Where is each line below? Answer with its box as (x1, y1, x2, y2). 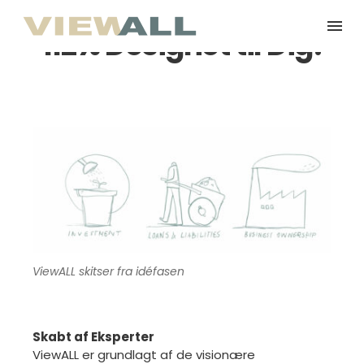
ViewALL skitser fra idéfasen (32, 262, 184, 279)
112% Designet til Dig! (41, 24, 323, 66)
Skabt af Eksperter (32, 327, 154, 345)
